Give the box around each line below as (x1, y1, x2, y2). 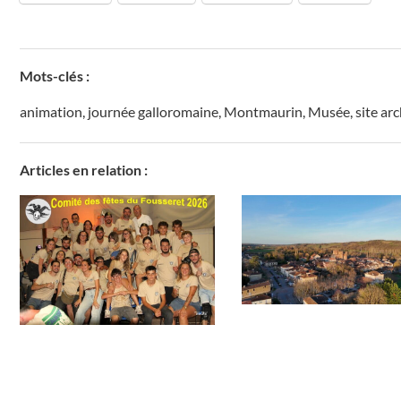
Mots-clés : (20, 66, 90, 84)
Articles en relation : (20, 160, 148, 178)
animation (20, 102, 82, 120)
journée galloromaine (88, 102, 218, 120)
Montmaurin (224, 102, 303, 120)
